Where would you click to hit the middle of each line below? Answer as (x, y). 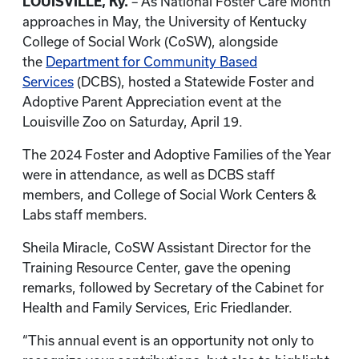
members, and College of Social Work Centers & (169, 195)
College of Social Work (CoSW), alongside (150, 42)
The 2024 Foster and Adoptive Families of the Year (177, 155)
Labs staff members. (85, 215)
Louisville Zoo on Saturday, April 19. (134, 122)
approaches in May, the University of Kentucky (165, 22)
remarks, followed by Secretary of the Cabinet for (173, 288)
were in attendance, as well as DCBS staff (149, 175)
